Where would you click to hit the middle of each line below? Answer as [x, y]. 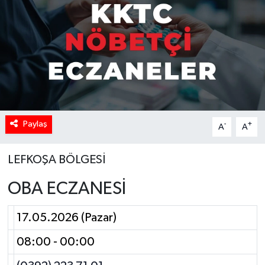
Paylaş [35, 124]
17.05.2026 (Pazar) [67, 217]
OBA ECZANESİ [67, 189]
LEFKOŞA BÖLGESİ [56, 160]
